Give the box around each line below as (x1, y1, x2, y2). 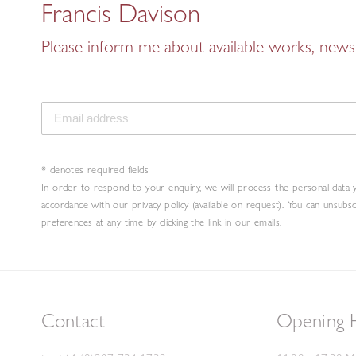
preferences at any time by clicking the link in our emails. (41, 215, 282, 228)
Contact (41, 308, 106, 332)
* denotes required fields (41, 162, 149, 176)
